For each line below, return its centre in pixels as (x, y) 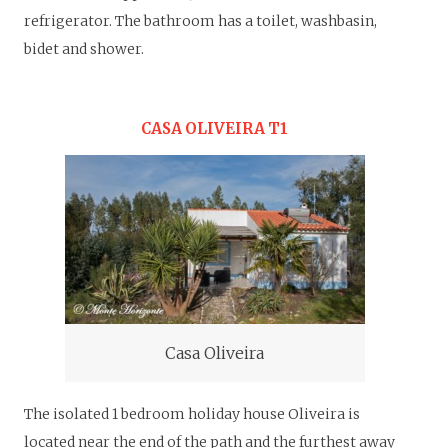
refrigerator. (69, 20)
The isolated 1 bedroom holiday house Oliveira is (192, 414)
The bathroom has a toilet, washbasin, (246, 20)
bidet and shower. (84, 48)
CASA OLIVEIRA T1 (215, 129)
